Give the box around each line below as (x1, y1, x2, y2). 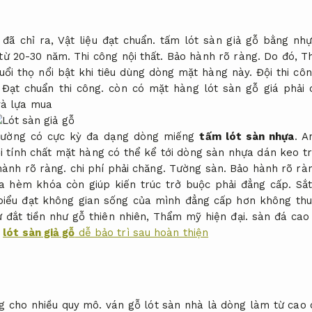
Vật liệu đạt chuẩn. (58, 33, 156, 47)
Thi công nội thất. (74, 49, 164, 63)
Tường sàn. (169, 162, 226, 175)
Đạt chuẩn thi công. (1, 81, 104, 95)
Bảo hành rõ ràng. (166, 49, 260, 63)
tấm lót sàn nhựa (199, 130, 295, 143)
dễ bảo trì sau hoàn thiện (75, 226, 209, 239)
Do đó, (260, 49, 302, 63)
